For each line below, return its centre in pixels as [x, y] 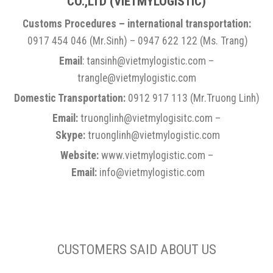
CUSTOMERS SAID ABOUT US [136, 249]
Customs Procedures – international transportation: [136, 23]
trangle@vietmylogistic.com [136, 78]
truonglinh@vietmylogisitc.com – [149, 118]
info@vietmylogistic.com [151, 172]
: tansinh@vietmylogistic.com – [148, 61]
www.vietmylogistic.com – [156, 155]
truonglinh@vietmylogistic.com [153, 135]
